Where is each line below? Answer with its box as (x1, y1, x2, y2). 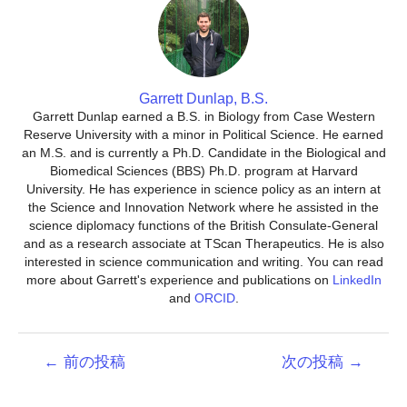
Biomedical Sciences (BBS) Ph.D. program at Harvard (49, 164, 358, 179)
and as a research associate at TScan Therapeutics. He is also (23, 236, 384, 252)
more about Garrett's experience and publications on (25, 273, 333, 288)
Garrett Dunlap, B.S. (139, 91, 268, 107)
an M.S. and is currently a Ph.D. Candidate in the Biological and (21, 145, 386, 161)
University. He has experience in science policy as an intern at (26, 182, 381, 197)
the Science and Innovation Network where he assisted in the (28, 200, 379, 215)
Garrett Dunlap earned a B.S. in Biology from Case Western (32, 109, 375, 124)
